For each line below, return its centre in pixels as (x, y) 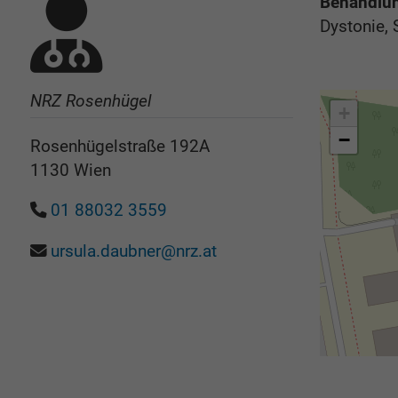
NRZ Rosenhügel (91, 101)
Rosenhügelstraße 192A (119, 146)
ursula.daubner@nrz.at (134, 251)
